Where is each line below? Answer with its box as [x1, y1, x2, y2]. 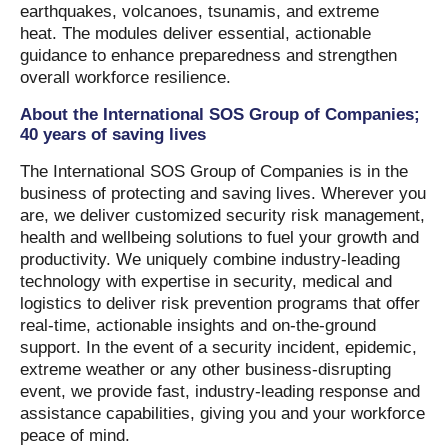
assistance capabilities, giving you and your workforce [20, 404, 425, 423]
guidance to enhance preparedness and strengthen [20, 46, 397, 65]
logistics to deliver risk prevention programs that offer [20, 294, 420, 313]
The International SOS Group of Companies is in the [20, 162, 408, 181]
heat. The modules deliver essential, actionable [20, 24, 371, 43]
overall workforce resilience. [20, 68, 231, 87]
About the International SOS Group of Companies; [20, 105, 420, 124]
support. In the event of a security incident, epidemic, [20, 338, 417, 357]
